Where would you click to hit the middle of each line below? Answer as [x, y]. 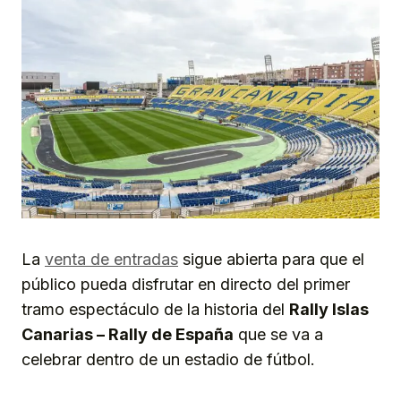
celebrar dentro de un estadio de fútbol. [168, 360]
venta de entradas [111, 260]
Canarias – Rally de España [128, 335]
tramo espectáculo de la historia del [155, 310]
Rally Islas [329, 310]
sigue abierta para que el [271, 260]
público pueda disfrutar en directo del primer [186, 285]
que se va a [278, 335]
